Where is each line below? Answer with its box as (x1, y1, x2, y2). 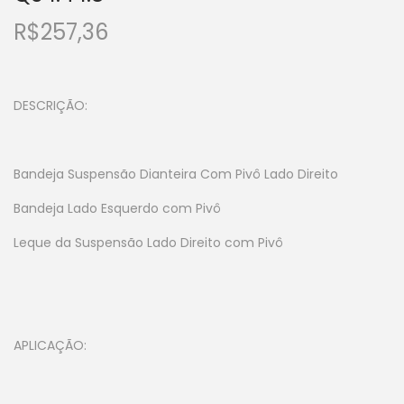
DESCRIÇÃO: (14, 96, 87, 115)
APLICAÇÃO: (14, 335, 87, 354)
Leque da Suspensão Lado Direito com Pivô (14, 233, 283, 252)
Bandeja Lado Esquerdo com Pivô (14, 198, 221, 217)
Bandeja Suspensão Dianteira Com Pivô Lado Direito (14, 164, 338, 183)
